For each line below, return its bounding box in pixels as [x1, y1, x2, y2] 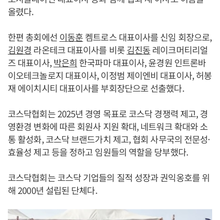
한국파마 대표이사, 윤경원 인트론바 [77, 56, 206, 69]
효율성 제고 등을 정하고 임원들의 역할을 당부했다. [8, 145, 188, 159]
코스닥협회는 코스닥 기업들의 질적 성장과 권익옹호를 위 [8, 171, 210, 184]
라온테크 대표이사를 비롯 [31, 43, 127, 56]
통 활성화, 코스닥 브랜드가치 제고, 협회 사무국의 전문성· [8, 133, 210, 146]
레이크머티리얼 [150, 43, 208, 56]
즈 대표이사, [8, 56, 54, 69]
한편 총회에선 [8, 30, 59, 44]
